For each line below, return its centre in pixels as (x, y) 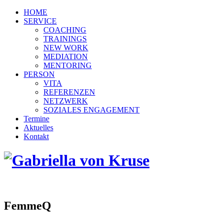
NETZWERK (66, 101)
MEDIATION (66, 56)
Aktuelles (38, 128)
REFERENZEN (69, 92)
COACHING (65, 30)
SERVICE (40, 21)
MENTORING (68, 65)
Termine (37, 119)
